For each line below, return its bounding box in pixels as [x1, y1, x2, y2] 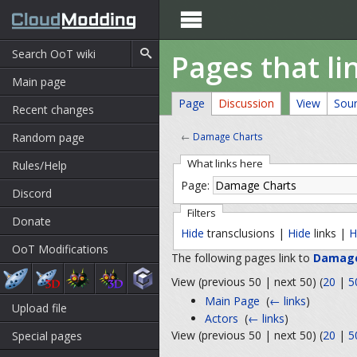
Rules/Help [12, 158, 67, 173]
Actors [205, 310, 239, 326]
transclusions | [203, 225, 288, 241]
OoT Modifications [12, 241, 108, 257]
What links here [186, 156, 263, 171]
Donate [12, 214, 51, 229]
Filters [186, 205, 216, 220]
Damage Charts [192, 130, 263, 143]
